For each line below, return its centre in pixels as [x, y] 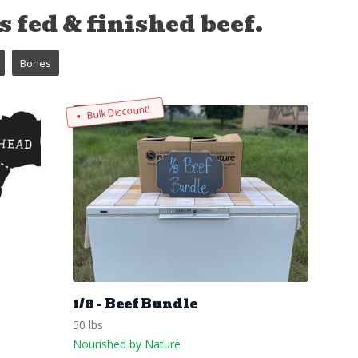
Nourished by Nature [127, 344]
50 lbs [88, 325]
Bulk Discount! [118, 112]
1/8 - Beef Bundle [135, 304]
